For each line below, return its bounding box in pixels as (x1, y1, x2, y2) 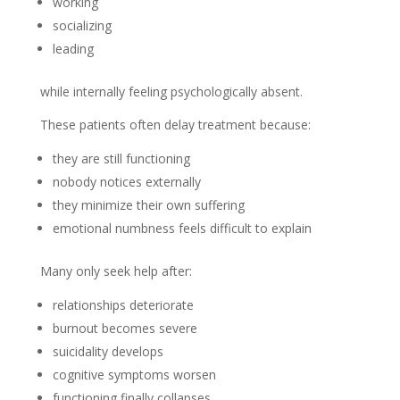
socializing (52, 17, 112, 34)
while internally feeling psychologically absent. (39, 83, 303, 100)
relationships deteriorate (52, 296, 194, 313)
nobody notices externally (52, 173, 201, 190)
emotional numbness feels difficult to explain (52, 220, 312, 237)
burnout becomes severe (52, 320, 197, 337)
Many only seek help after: (39, 262, 192, 279)
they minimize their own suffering (52, 196, 245, 213)
